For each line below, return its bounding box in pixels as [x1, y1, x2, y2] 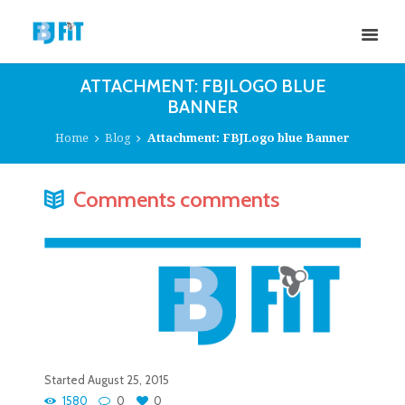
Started [44, 372, 88, 388]
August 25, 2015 [88, 372, 169, 388]
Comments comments [73, 186, 280, 213]
